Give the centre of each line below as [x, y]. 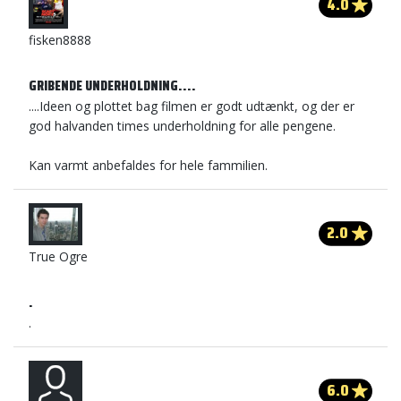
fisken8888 [60, 40]
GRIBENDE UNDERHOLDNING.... [112, 85]
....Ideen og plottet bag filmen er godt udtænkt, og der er [192, 106]
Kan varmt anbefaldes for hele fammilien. [148, 165]
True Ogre [58, 256]
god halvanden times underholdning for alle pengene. [182, 126]
